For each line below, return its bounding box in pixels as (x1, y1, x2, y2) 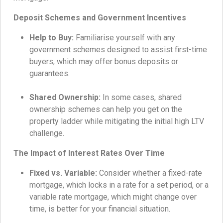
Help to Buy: (29, 33, 74, 43)
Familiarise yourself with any (74, 33, 175, 43)
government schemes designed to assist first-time (29, 45, 207, 55)
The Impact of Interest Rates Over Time (13, 148, 165, 158)
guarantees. (29, 69, 70, 79)
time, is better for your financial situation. (29, 204, 170, 214)
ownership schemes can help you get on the (29, 105, 182, 114)
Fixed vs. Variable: (29, 168, 97, 178)
